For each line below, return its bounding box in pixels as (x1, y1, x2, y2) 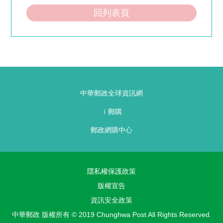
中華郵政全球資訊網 (80, 89, 143, 98)
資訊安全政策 (91, 196, 132, 205)
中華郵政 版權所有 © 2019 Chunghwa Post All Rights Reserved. (11, 211, 212, 219)
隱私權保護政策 (87, 167, 136, 176)
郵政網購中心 (91, 126, 132, 134)
